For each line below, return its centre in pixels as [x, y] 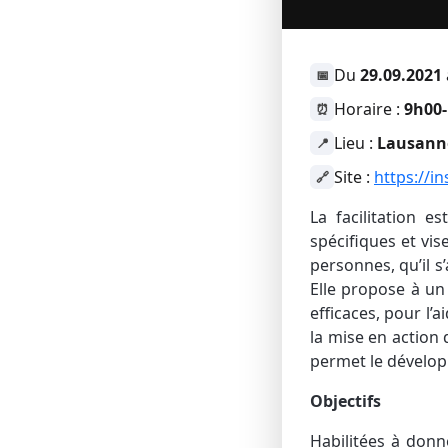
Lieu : [355, 143]
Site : [354, 177]
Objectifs [349, 401]
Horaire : [369, 109]
